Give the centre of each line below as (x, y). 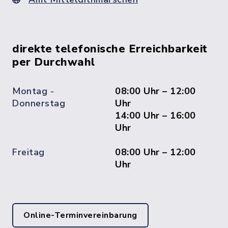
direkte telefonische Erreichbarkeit (110, 49)
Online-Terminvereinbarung (80, 215)
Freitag (28, 152)
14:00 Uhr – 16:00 (155, 116)
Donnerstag (39, 103)
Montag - (33, 91)
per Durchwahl (54, 62)
